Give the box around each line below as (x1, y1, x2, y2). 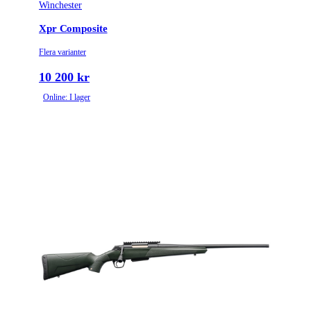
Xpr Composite (39, 22, 108, 34)
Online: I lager (43, 92, 90, 103)
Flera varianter (39, 47, 86, 57)
